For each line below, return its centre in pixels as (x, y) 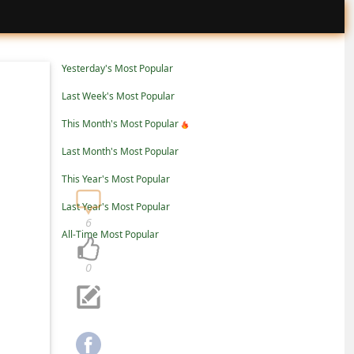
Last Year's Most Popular (116, 207)
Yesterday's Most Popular (117, 68)
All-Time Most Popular (110, 234)
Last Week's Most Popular (118, 96)
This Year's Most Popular (116, 179)
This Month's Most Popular (120, 124)
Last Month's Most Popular (120, 151)
